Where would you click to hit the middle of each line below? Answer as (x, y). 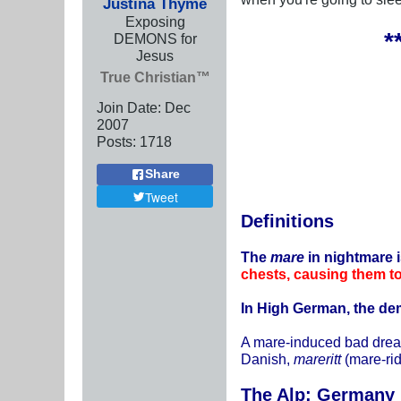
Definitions (287, 221)
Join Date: (129, 107)
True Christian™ (155, 77)
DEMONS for (155, 38)
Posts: (116, 141)
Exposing (155, 21)
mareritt (317, 358)
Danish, (267, 358)
